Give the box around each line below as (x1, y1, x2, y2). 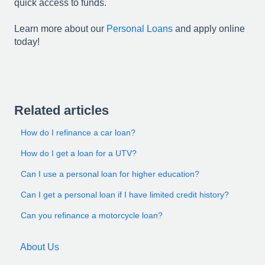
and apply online (173, 24, 245, 34)
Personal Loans (106, 24, 173, 34)
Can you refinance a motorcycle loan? (21, 211, 163, 221)
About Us (20, 241, 59, 252)
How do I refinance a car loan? (21, 128, 136, 138)
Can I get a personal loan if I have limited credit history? (21, 190, 230, 200)
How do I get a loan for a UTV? (21, 148, 137, 159)
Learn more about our (14, 24, 106, 34)
